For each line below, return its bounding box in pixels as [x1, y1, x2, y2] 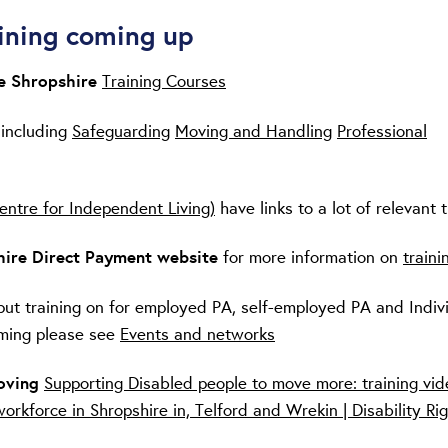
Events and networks [120, 321, 275, 345]
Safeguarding [72, 118, 170, 142]
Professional [337, 118, 427, 142]
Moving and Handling [175, 118, 332, 142]
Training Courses [102, 69, 226, 93]
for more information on [218, 245, 403, 269]
